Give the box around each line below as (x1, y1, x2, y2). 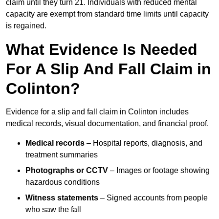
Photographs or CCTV (25, 166, 108, 175)
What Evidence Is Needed (6, 41, 197, 59)
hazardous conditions (25, 178, 100, 187)
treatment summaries (25, 151, 98, 159)
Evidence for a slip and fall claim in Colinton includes (6, 108, 189, 116)
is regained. (6, 22, 46, 30)
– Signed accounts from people (98, 194, 208, 202)
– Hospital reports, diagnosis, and (85, 139, 202, 148)
